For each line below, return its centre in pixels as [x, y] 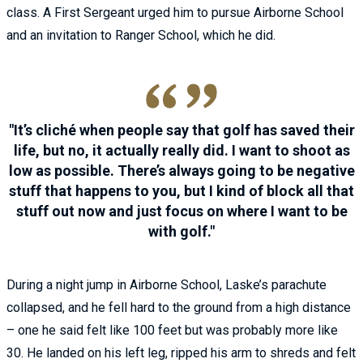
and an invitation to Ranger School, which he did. [141, 35]
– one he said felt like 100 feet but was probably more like [172, 330]
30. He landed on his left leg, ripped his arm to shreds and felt [181, 352]
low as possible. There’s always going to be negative [181, 170]
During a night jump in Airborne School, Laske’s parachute [167, 284]
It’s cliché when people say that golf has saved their [184, 130]
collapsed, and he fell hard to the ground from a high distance [179, 307]
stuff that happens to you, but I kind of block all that [181, 190]
